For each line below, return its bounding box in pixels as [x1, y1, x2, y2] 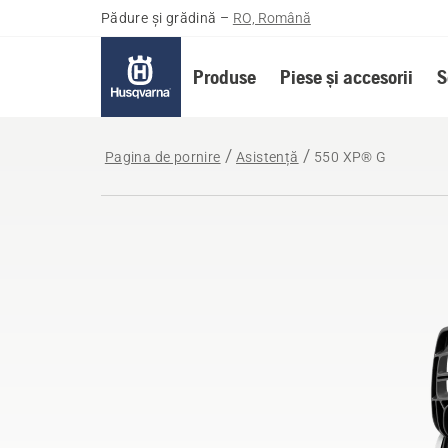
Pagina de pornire [104, 149, 221, 165]
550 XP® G [314, 149, 387, 165]
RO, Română [232, 10, 311, 26]
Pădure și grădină [100, 10, 217, 26]
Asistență [236, 149, 299, 165]
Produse [192, 65, 256, 88]
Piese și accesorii [279, 65, 413, 88]
